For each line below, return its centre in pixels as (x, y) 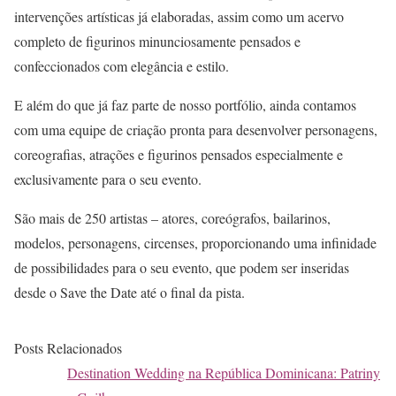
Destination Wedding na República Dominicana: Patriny (224, 372)
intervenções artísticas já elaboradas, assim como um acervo (179, 16)
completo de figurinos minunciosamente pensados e (157, 41)
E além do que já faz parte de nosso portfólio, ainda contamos (185, 104)
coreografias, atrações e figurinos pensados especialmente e (179, 154)
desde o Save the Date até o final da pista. (129, 292)
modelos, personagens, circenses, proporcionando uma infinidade (195, 242)
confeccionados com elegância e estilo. (122, 65)
